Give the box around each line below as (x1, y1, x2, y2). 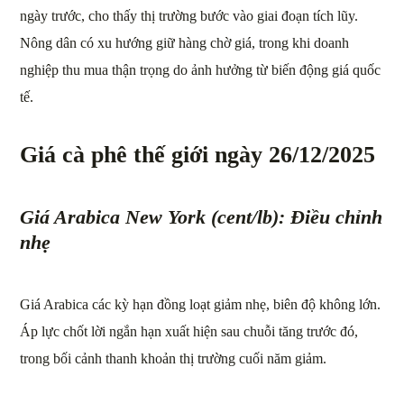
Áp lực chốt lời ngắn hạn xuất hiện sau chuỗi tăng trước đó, (20, 323, 359, 339)
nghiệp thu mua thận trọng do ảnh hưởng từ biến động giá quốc (20, 61, 381, 78)
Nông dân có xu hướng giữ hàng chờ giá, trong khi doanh (20, 34, 350, 50)
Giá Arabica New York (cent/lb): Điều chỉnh (20, 205, 383, 228)
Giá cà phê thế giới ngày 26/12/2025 (20, 141, 376, 168)
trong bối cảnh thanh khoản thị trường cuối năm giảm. (20, 350, 327, 366)
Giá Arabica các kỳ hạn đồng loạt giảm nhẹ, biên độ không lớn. (20, 296, 381, 312)
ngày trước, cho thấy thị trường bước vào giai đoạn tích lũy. (20, 7, 359, 23)
